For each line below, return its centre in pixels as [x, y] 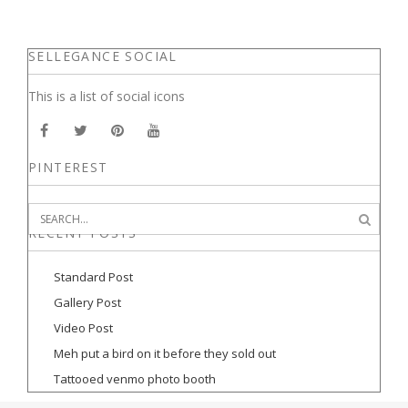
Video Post [83, 327]
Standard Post [93, 276]
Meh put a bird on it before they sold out [165, 353]
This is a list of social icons [107, 96]
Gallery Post [87, 302]
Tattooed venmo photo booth [135, 378]
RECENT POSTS [83, 232]
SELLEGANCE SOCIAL [103, 56]
